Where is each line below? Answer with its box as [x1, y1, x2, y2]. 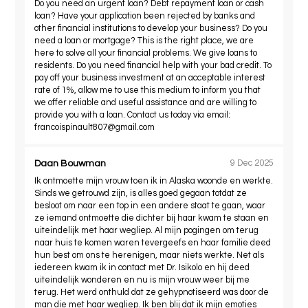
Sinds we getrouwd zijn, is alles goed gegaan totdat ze [34, 188, 247, 198]
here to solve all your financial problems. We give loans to [34, 48, 258, 58]
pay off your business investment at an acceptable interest [34, 73, 266, 82]
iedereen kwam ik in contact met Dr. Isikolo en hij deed [34, 263, 250, 272]
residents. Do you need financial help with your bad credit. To [34, 60, 272, 70]
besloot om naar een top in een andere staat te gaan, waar [34, 201, 266, 210]
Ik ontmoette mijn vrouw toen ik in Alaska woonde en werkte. [34, 176, 274, 186]
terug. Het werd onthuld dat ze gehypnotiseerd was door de [34, 287, 269, 297]
